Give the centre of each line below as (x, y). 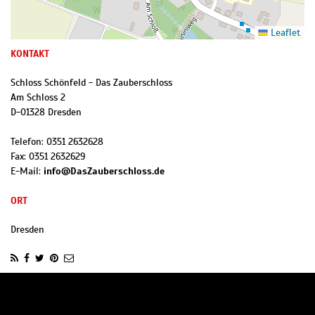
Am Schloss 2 (38, 98)
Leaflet (284, 33)
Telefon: (28, 142)
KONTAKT (30, 54)
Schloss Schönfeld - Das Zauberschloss (91, 83)
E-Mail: (27, 172)
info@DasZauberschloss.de (104, 172)
